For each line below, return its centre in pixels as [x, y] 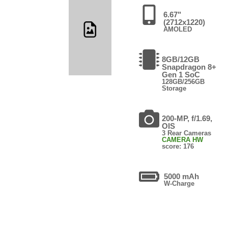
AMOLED [177, 29]
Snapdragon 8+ [189, 67]
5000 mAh [182, 176]
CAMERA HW [183, 139]
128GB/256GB [183, 81]
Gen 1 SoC [181, 74]
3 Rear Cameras [187, 133]
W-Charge [179, 183]
